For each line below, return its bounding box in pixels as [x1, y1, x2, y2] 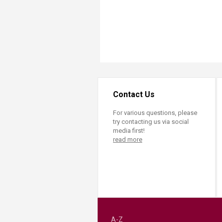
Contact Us [113, 90, 155, 99]
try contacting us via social [113, 118, 189, 125]
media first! [113, 127, 145, 134]
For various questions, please [113, 109, 197, 116]
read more [113, 136, 142, 143]
